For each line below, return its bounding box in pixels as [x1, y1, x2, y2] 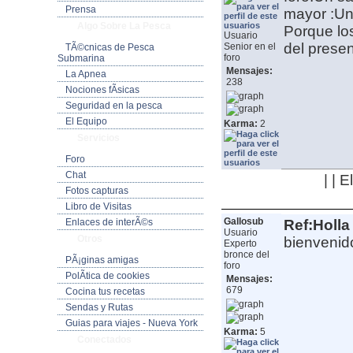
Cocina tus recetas [65, 286, 145, 297]
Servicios [76, 132, 120, 143]
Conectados [76, 334, 132, 345]
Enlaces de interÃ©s [65, 217, 153, 228]
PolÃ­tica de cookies [65, 270, 150, 281]
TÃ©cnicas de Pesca [65, 42, 154, 53]
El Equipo [65, 116, 107, 127]
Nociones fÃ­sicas [65, 84, 139, 95]
